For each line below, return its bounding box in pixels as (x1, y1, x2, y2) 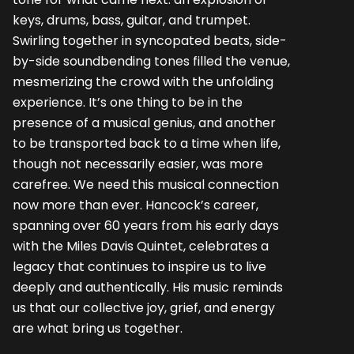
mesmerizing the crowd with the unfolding (13, 72, 273, 91)
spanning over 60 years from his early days (13, 216, 279, 235)
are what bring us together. (13, 318, 183, 337)
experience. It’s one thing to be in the (13, 92, 243, 111)
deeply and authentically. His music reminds (13, 277, 283, 296)
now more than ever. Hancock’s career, (13, 195, 258, 214)
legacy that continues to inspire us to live (13, 257, 266, 276)
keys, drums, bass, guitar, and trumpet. (13, 10, 250, 29)
